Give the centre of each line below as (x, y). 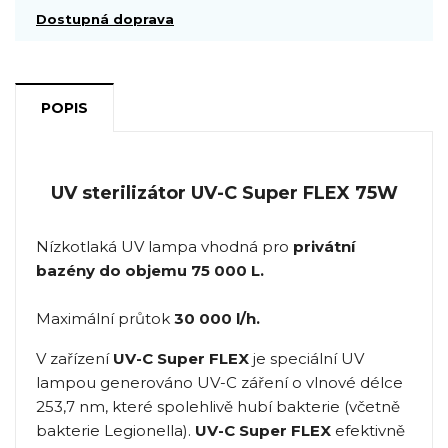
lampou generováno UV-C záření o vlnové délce (219, 383)
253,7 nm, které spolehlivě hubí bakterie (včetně (218, 407)
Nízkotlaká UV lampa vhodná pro (164, 247)
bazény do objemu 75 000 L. (150, 271)
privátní (324, 247)
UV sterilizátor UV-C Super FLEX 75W (224, 193)
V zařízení (74, 359)
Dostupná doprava (105, 19)
